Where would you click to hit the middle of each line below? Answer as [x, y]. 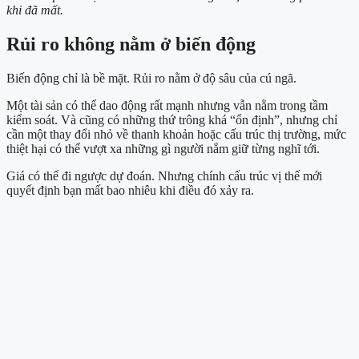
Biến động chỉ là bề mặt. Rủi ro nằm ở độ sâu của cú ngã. [151, 79]
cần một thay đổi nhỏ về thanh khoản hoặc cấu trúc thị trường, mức [176, 135]
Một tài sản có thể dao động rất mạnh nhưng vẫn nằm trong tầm [167, 106]
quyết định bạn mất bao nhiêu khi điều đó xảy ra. [130, 191]
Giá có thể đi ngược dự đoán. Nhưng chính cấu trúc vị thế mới [164, 176]
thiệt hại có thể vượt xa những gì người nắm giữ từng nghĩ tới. [163, 149]
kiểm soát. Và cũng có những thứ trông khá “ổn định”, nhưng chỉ [172, 120]
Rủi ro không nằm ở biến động [131, 44]
